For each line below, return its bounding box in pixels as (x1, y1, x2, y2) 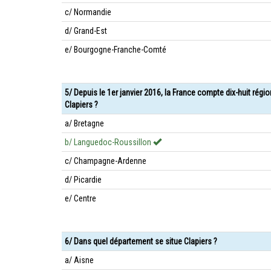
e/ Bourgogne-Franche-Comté (65, 45, 166, 54)
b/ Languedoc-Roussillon (65, 137, 153, 147)
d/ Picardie (65, 175, 102, 184)
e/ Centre (65, 194, 96, 203)
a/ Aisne (65, 255, 94, 265)
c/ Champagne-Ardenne (65, 156, 146, 166)
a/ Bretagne (65, 119, 104, 128)
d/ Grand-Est (65, 26, 107, 36)
